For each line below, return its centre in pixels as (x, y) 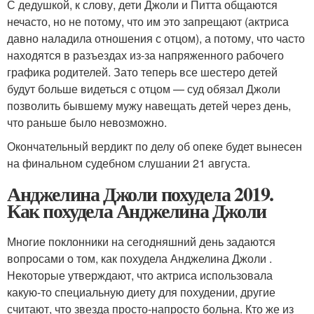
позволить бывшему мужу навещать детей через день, (149, 105)
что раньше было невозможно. (87, 122)
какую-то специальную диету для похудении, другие (141, 292)
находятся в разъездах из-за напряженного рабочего (145, 55)
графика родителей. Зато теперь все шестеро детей (142, 71)
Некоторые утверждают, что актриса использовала (140, 275)
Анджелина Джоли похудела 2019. (141, 193)
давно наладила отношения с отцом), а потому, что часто (156, 38)
